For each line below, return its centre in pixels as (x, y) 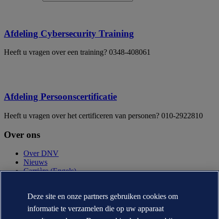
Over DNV (41, 153)
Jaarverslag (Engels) (55, 180)
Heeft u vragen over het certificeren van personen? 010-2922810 (103, 115)
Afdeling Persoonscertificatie (60, 97)
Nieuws (35, 162)
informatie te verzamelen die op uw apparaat (96, 208)
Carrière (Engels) (50, 171)
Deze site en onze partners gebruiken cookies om (103, 196)
